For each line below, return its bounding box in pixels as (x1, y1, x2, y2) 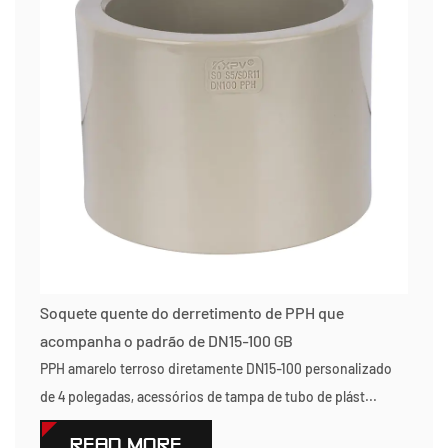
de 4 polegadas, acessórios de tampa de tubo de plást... (40, 388, 377, 405)
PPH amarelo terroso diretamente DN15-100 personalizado (40, 360, 392, 377)
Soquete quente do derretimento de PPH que (40, 303, 344, 322)
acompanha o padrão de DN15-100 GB (40, 331, 293, 350)
